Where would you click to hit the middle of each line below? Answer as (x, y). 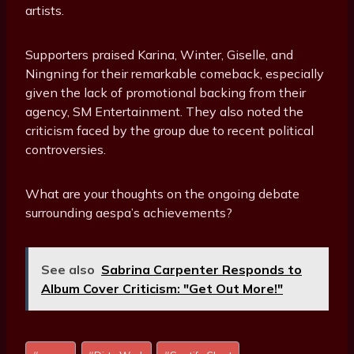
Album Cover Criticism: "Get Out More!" (162, 289)
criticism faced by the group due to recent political (169, 131)
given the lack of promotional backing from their (166, 93)
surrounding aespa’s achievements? (129, 213)
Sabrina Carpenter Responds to (201, 270)
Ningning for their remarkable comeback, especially (175, 74)
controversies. (66, 150)
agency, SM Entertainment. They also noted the (164, 112)
